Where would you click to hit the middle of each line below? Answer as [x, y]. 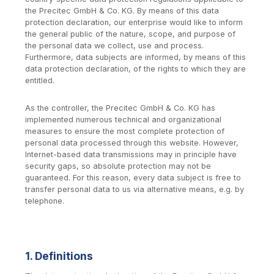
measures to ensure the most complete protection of [125, 131]
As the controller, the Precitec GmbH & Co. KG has [120, 108]
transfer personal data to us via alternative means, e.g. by [135, 189]
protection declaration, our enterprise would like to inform [134, 23]
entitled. [40, 81]
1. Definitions [59, 256]
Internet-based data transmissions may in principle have [131, 154]
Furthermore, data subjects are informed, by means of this [135, 57]
